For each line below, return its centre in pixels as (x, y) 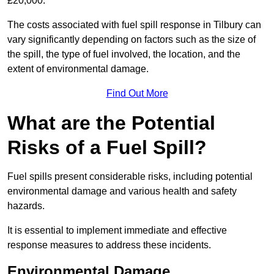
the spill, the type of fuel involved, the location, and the (124, 54)
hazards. (26, 206)
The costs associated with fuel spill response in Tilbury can (134, 25)
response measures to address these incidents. (109, 245)
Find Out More (137, 94)
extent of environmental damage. (78, 69)
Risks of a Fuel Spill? (107, 148)
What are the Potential (111, 123)
